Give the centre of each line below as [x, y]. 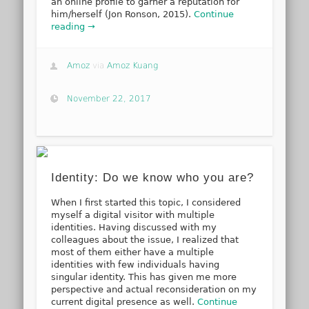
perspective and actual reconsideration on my [154, 290]
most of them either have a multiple [133, 252]
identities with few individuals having [136, 265]
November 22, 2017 [109, 98]
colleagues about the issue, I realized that [145, 240]
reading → [73, 27]
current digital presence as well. [124, 302]
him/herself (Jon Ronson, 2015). [123, 14]
